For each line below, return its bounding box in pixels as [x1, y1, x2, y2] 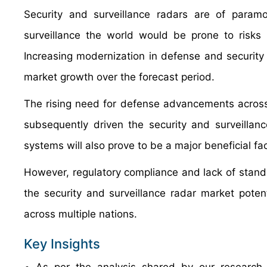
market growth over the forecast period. [24, 71, 215, 83]
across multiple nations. [24, 208, 137, 220]
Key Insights [24, 236, 100, 252]
